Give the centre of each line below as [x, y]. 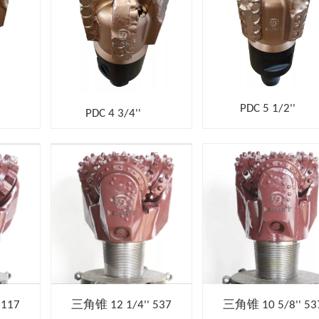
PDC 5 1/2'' [250, 109]
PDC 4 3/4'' [96, 114]
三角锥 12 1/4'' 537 [121, 305]
